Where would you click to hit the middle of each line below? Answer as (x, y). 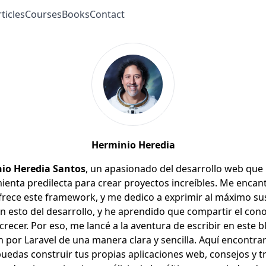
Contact (107, 14)
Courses (43, 14)
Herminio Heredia (133, 145)
